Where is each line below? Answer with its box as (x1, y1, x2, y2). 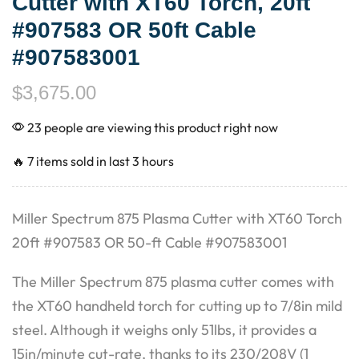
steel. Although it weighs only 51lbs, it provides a (12, 320, 317, 339)
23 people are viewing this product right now (25, 119, 278, 135)
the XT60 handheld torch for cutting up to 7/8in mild (12, 296, 342, 315)
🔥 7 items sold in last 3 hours (12, 152, 174, 169)
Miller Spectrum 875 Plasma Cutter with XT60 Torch (12, 208, 342, 228)
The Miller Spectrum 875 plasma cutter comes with (12, 272, 334, 291)
